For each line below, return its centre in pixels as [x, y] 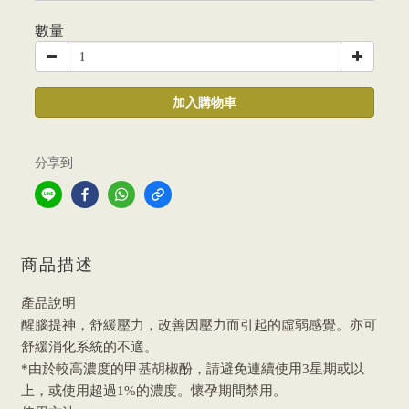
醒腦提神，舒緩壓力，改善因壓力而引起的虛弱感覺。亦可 [199, 325]
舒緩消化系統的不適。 [89, 347]
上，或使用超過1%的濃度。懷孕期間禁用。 [154, 391]
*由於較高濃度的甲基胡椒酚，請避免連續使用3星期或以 [193, 369]
